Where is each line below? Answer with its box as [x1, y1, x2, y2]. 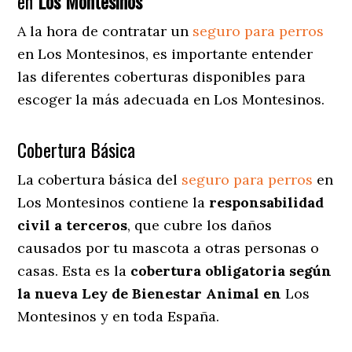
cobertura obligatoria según [130, 261, 332, 280]
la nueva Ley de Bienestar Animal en [17, 284, 286, 302]
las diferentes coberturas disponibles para [17, 67, 306, 86]
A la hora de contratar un [17, 21, 193, 40]
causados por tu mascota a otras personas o [17, 238, 320, 257]
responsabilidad [209, 192, 324, 211]
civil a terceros [17, 215, 128, 234]
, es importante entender [145, 44, 313, 63]
